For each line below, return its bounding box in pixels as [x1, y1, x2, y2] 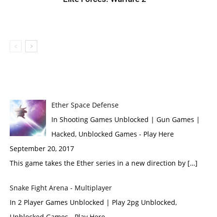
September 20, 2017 [10, 144, 74, 153]
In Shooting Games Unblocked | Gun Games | [51, 115, 200, 124]
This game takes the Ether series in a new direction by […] [10, 158, 198, 168]
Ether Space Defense [51, 100, 119, 109]
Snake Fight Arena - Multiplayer [10, 183, 112, 192]
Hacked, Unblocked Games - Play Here [51, 129, 174, 139]
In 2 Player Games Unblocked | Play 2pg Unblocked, [10, 198, 177, 207]
